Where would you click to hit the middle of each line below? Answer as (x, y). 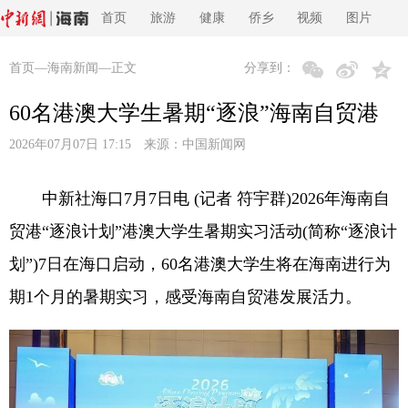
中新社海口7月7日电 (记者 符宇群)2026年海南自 (199, 199)
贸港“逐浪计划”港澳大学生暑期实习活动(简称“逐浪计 (203, 231)
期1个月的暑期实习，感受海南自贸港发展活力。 (185, 297)
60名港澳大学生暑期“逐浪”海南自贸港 (194, 113)
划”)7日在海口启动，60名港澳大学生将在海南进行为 (200, 264)
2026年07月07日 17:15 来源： (96, 144)
